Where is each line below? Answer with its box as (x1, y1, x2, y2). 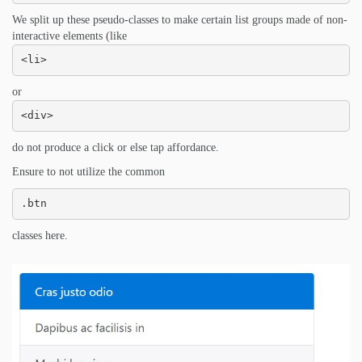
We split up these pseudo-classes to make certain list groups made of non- (12, 13, 347, 26)
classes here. (12, 229, 68, 242)
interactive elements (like (12, 29, 127, 42)
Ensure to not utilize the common (12, 165, 165, 178)
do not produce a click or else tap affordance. (12, 141, 219, 154)
